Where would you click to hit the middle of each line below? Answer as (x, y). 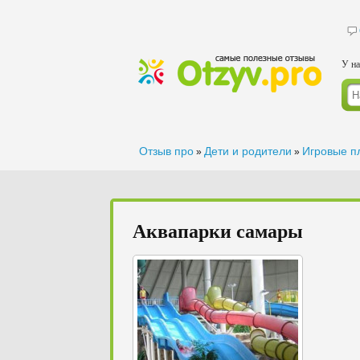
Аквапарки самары (218, 230)
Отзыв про (166, 151)
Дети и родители (248, 151)
